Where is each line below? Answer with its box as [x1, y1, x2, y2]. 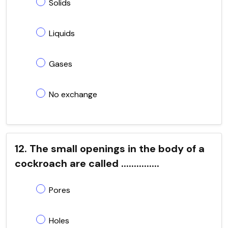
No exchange [49, 89, 97, 100]
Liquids [49, 27, 75, 39]
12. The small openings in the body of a [15, 141, 205, 155]
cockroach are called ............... [15, 156, 159, 170]
